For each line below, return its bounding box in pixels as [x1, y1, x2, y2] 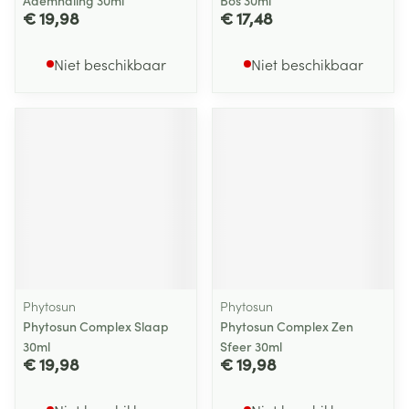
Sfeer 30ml [220, 337, 282, 355]
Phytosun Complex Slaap [23, 317, 169, 335]
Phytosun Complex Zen [220, 317, 353, 335]
